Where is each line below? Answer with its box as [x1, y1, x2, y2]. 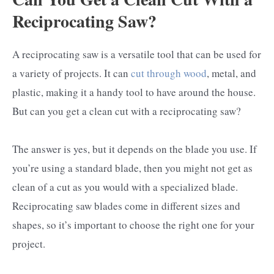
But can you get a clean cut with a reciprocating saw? [12, 103, 241, 118]
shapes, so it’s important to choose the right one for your [12, 217, 254, 232]
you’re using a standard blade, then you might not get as [12, 160, 253, 175]
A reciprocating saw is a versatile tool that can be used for [12, 46, 261, 61]
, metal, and [207, 65, 256, 80]
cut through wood [131, 65, 207, 80]
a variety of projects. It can [12, 65, 131, 80]
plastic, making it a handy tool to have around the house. [12, 84, 256, 99]
